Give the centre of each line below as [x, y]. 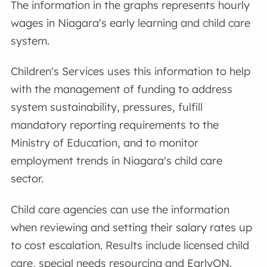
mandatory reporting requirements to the [115, 125]
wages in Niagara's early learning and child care [131, 23]
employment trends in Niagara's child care [117, 161]
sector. [27, 179]
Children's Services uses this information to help [131, 72]
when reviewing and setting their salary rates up [132, 227]
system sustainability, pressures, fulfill [107, 107]
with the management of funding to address [122, 89]
